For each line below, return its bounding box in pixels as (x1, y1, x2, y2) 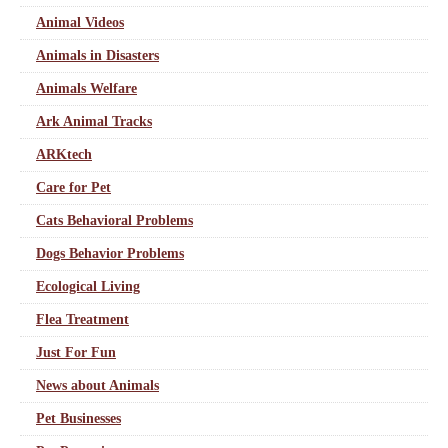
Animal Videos (36, 15, 124, 30)
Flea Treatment (36, 312, 129, 327)
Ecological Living (36, 279, 140, 294)
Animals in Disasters (36, 48, 159, 63)
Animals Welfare (36, 81, 137, 96)
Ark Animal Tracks (36, 114, 152, 129)
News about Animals (36, 378, 159, 393)
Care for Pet (36, 180, 111, 195)
